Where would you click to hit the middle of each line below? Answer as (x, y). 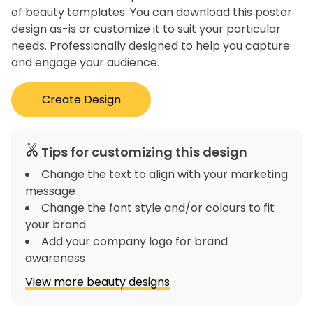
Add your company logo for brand (134, 242)
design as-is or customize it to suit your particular (146, 29)
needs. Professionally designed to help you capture (151, 46)
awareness (55, 259)
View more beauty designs (97, 282)
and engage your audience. (85, 63)
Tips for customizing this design (144, 152)
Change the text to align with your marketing (165, 175)
